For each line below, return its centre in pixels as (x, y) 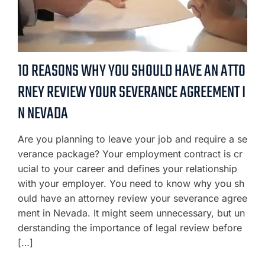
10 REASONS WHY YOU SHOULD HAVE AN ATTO (132, 71)
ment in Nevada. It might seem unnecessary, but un (131, 213)
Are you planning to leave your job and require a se (132, 139)
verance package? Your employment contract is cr (130, 153)
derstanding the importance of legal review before (130, 227)
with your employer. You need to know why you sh (131, 183)
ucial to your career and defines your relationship (127, 168)
